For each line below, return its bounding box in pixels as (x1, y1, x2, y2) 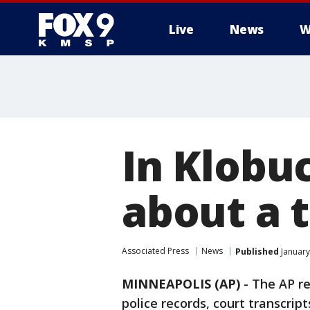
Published (235, 245, 279, 257)
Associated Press (122, 245, 189, 257)
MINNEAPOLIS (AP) (122, 275, 240, 292)
